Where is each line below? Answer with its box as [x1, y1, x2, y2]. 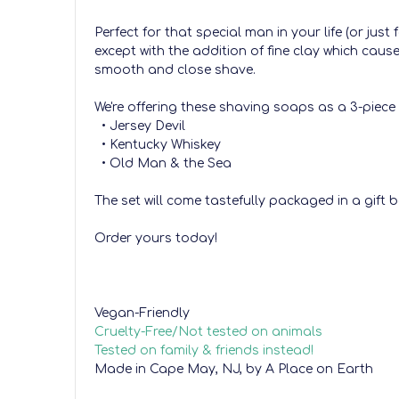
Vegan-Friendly [94, 305, 190, 320]
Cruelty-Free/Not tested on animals [94, 324, 322, 338]
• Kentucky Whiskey [94, 137, 221, 151]
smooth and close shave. [94, 62, 256, 77]
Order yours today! [94, 231, 217, 245]
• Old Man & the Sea [94, 156, 232, 170]
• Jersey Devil [94, 118, 185, 133]
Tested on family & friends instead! [94, 343, 313, 357]
